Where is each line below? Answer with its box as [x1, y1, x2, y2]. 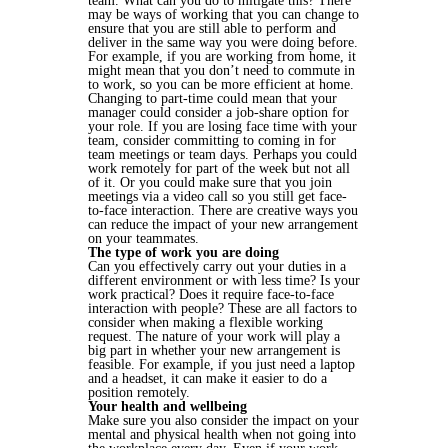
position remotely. [88, 385, 190, 401]
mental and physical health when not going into [88, 427, 356, 443]
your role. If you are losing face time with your [88, 119, 357, 135]
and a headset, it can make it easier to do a [88, 371, 327, 387]
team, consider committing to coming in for [88, 133, 336, 149]
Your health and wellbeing [88, 399, 247, 415]
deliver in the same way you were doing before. [88, 35, 358, 51]
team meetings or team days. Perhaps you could [88, 147, 357, 163]
